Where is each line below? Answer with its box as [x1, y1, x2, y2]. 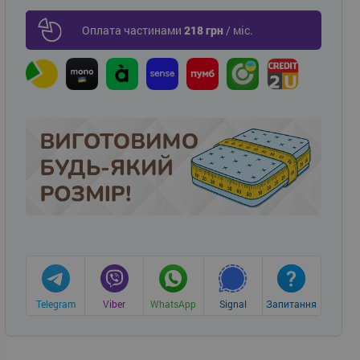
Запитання [266, 297, 317, 311]
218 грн [184, 22, 223, 39]
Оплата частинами [82, 22, 184, 39]
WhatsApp [150, 297, 197, 311]
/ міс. [223, 22, 253, 39]
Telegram [35, 297, 76, 311]
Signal [219, 297, 247, 311]
